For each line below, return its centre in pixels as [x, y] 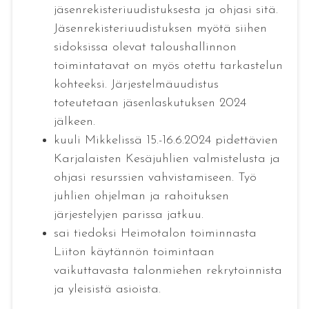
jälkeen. [74, 121]
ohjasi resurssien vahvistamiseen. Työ [155, 177]
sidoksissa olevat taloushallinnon [145, 47]
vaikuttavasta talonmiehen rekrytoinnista [168, 270]
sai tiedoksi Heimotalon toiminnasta [155, 233]
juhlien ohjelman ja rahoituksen [141, 196]
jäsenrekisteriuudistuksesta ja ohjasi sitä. [166, 10]
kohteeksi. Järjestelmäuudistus [136, 84]
